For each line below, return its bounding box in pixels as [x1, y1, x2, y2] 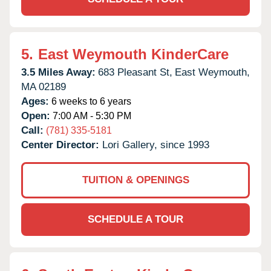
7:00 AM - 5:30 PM [50, 110, 131, 121]
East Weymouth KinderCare [38, 45, 229, 62]
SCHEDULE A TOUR [88, 213, 183, 225]
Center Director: [21, 139, 102, 151]
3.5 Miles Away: [21, 66, 96, 78]
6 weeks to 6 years [49, 96, 131, 106]
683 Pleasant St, [98, 66, 172, 78]
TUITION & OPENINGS [82, 174, 189, 186]
